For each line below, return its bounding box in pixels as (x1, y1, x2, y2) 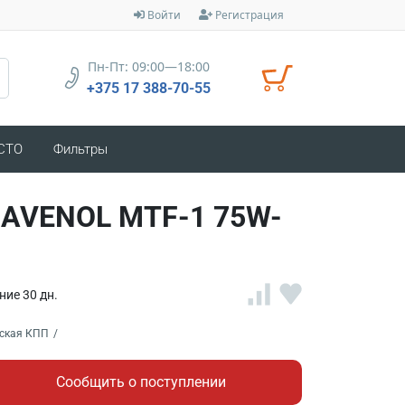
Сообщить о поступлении (56, 372, 226, 391)
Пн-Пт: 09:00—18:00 (87, 58, 210, 75)
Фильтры (53, 140, 108, 157)
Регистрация (215, 6, 284, 23)
